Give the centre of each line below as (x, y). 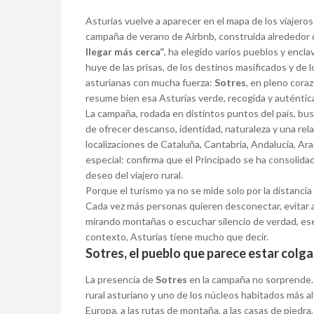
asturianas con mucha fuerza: (150, 83)
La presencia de (121, 280)
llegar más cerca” (125, 52)
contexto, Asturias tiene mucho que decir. (177, 237)
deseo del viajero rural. (134, 175)
